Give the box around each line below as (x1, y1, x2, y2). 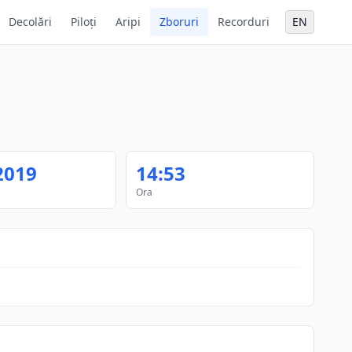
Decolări (9, 14, 52, 29)
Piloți (71, 14, 97, 29)
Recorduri (218, 14, 269, 29)
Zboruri (159, 14, 199, 29)
